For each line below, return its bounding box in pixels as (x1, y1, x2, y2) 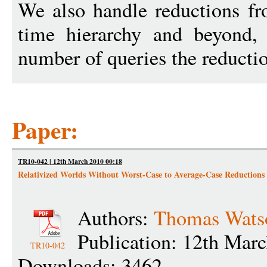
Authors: (77, 203, 154, 231)
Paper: (12, 112, 78, 147)
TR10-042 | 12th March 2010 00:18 (18, 156, 122, 166)
